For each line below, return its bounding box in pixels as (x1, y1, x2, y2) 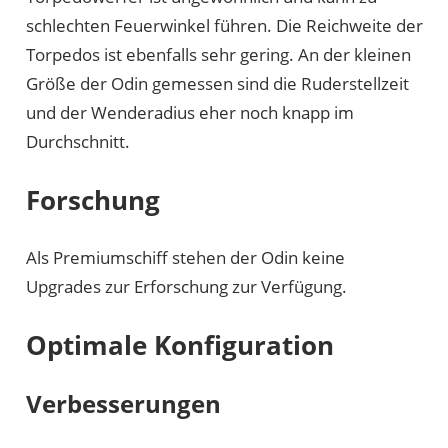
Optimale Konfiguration (25, 327, 334, 364)
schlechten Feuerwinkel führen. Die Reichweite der (25, 13, 423, 37)
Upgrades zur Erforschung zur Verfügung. (25, 275, 347, 299)
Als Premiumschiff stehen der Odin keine (25, 246, 345, 270)
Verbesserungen (25, 387, 221, 421)
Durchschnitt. (25, 129, 130, 153)
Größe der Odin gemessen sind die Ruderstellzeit (25, 71, 409, 95)
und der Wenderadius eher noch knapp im (25, 100, 354, 124)
